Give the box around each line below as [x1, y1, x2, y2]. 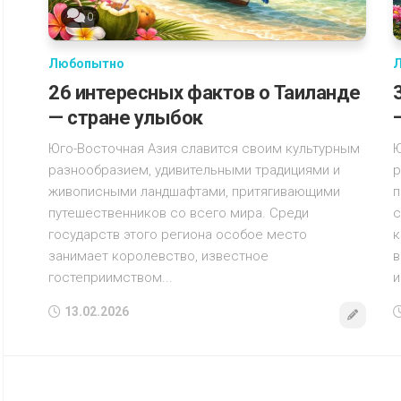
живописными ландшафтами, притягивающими [48, 183, 340, 200]
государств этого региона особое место [48, 226, 307, 243]
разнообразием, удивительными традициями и [48, 161, 340, 178]
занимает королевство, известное [48, 247, 269, 264]
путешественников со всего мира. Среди [48, 204, 309, 221]
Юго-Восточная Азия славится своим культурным [48, 140, 360, 157]
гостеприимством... [48, 269, 173, 286]
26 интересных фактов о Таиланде [48, 81, 361, 104]
